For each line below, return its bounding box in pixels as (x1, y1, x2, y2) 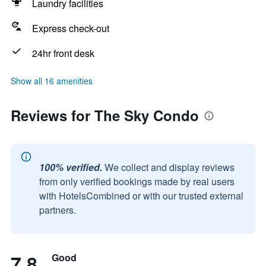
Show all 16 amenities (11, 75, 93, 87)
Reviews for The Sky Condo (11, 105, 199, 125)
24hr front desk (32, 46, 94, 60)
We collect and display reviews (104, 160, 235, 174)
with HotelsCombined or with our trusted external (39, 189, 243, 202)
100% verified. (39, 160, 102, 174)
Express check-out (32, 21, 109, 35)
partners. (39, 203, 76, 217)
